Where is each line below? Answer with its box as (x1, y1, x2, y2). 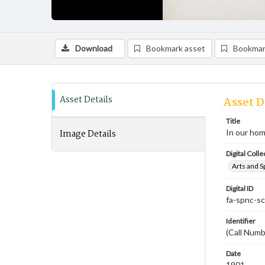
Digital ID (226, 184, 253, 193)
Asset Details (60, 93, 112, 107)
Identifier (226, 216, 256, 225)
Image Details (60, 127, 116, 141)
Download (75, 43, 112, 53)
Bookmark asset (146, 43, 205, 53)
